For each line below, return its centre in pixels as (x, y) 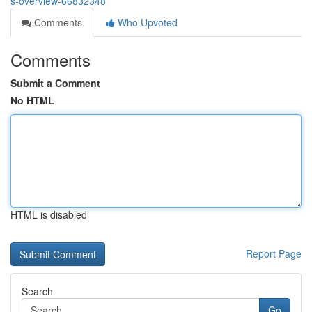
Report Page (274, 253)
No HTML (32, 100)
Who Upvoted (146, 22)
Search (37, 291)
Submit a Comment (55, 83)
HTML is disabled (49, 214)
